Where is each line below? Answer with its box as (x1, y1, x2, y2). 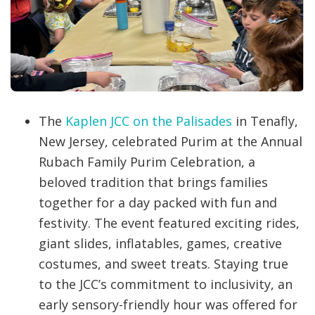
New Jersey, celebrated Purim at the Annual (39, 133, 302, 150)
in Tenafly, (232, 112, 298, 130)
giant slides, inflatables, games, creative (39, 235, 282, 252)
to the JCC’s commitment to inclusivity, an (39, 276, 292, 293)
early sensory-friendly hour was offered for (39, 296, 297, 314)
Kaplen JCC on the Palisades (65, 112, 232, 130)
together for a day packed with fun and (39, 194, 277, 212)
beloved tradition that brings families (39, 174, 268, 191)
